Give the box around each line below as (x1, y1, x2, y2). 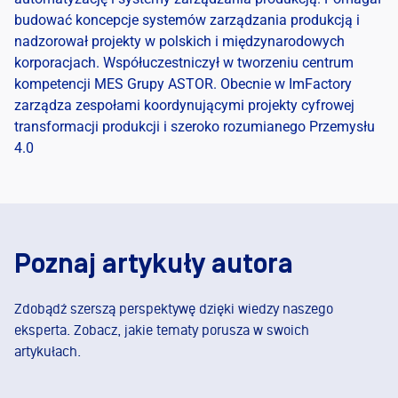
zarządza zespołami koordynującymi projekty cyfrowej (14, 97, 354, 114)
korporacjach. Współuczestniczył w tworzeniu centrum (14, 54, 354, 71)
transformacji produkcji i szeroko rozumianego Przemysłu (14, 118, 375, 135)
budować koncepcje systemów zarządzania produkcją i (14, 12, 360, 28)
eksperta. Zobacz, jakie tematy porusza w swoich (14, 322, 309, 338)
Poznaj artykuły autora (14, 249, 293, 280)
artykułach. (14, 344, 81, 360)
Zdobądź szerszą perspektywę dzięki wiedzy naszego (14, 301, 333, 317)
